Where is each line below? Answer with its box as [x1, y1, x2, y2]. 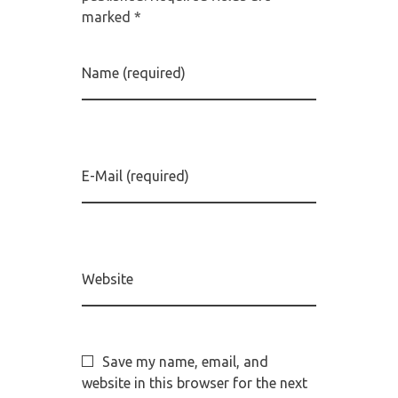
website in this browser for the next [81, 375, 307, 392]
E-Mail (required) [81, 168, 189, 185]
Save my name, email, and [101, 354, 268, 370]
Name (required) [81, 65, 186, 82]
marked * [81, 9, 141, 26]
